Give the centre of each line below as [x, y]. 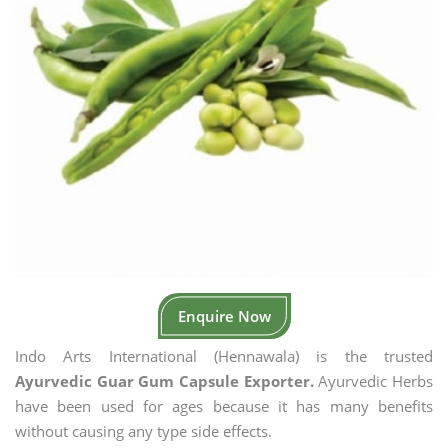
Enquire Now [224, 316]
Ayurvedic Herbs [373, 381]
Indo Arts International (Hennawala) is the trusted [224, 356]
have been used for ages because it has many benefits [224, 406]
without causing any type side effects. [143, 431]
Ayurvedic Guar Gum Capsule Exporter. [164, 381]
